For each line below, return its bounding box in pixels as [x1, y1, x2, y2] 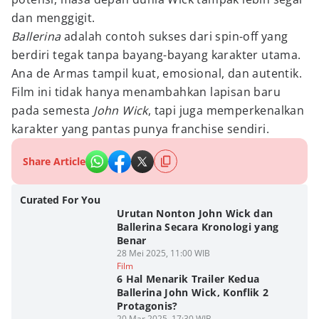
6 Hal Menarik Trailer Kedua [116, 272, 260, 286]
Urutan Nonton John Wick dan [116, 206, 273, 220]
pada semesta [11, 103, 94, 118]
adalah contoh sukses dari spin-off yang [61, 28, 288, 44]
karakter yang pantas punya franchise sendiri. [11, 121, 269, 137]
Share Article [23, 155, 85, 168]
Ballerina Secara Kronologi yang [116, 220, 279, 234]
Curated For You [20, 193, 100, 206]
